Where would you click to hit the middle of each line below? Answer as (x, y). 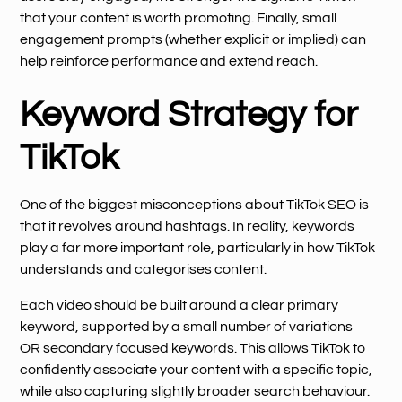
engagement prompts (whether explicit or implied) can (193, 39)
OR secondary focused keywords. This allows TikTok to (193, 348)
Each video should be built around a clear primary (179, 305)
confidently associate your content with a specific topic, (197, 369)
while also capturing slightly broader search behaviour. (195, 391)
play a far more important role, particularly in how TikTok (198, 247)
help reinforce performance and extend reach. (169, 61)
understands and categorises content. (144, 269)
